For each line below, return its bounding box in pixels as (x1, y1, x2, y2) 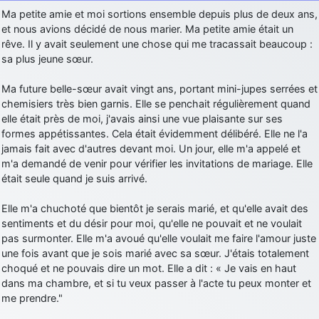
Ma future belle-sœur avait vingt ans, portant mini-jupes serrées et (1, 82, 318, 95)
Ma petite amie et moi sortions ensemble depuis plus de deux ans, (1, 7, 318, 20)
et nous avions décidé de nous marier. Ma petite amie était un (1, 22, 293, 35)
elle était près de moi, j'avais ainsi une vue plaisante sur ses (1, 112, 283, 125)
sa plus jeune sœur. (1, 52, 93, 65)
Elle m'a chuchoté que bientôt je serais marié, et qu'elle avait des (1, 202, 308, 214)
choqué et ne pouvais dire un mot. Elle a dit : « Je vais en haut (1, 261, 296, 274)
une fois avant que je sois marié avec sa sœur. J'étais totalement (1, 246, 309, 259)
